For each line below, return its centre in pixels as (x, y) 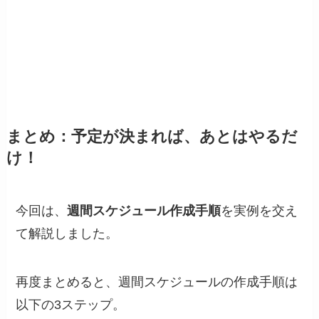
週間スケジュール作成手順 (144, 211)
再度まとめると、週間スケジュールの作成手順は (157, 282)
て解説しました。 (67, 234)
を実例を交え (260, 211)
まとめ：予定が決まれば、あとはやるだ (152, 137)
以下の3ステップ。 (71, 305)
